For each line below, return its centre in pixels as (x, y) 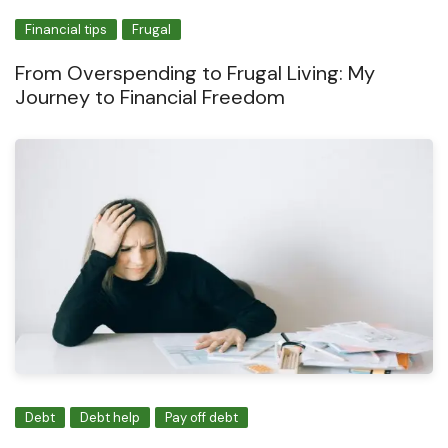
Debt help (110, 418)
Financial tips (66, 30)
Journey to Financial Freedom (150, 97)
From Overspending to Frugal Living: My (195, 73)
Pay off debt (201, 418)
